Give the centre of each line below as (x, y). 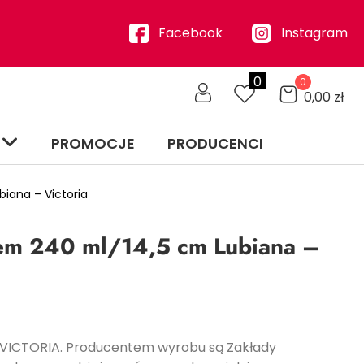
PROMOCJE (93, 143)
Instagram (314, 33)
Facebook (190, 33)
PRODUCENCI (215, 143)
